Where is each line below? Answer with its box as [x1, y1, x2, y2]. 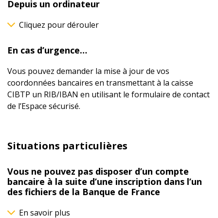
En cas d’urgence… [7, 44, 87, 56]
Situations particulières [7, 139, 127, 153]
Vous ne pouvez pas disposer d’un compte [7, 165, 189, 178]
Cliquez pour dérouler [19, 19, 99, 31]
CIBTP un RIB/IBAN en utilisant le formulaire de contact [7, 89, 210, 100]
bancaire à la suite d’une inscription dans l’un [7, 176, 202, 188]
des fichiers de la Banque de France [7, 186, 160, 198]
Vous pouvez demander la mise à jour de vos [7, 66, 169, 77]
